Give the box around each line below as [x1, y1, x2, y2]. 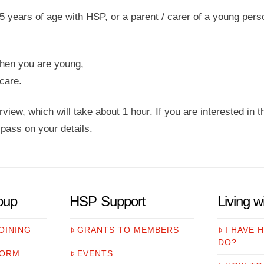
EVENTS [77, 249, 114, 259]
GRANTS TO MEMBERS [77, 225, 180, 235]
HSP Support [70, 193, 146, 209]
